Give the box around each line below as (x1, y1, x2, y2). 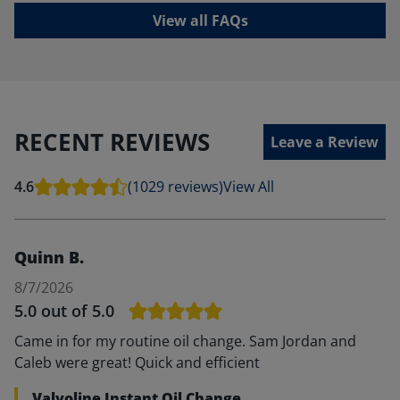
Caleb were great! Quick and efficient (14, 353, 260, 372)
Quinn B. (14, 246, 84, 268)
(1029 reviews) (128, 177, 223, 196)
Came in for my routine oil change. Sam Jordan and (14, 331, 356, 351)
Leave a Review (271, 132, 379, 152)
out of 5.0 (41, 300, 114, 321)
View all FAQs (152, 11, 248, 30)
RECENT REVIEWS (14, 125, 210, 158)
